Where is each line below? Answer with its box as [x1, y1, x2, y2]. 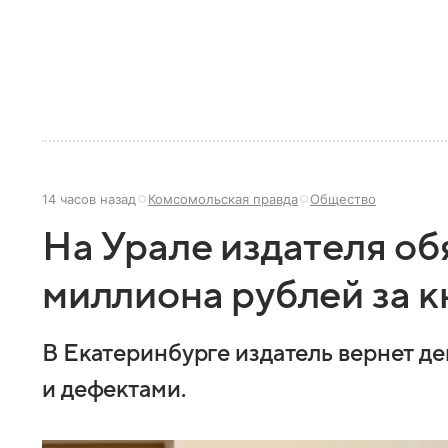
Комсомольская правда [148, 191, 298, 207]
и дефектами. [42, 377, 186, 403]
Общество [310, 191, 376, 207]
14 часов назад [42, 191, 136, 207]
